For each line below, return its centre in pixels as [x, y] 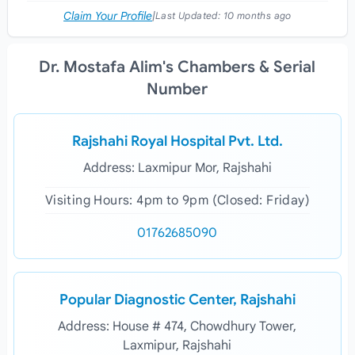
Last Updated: [189, 15]
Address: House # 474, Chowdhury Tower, [177, 326]
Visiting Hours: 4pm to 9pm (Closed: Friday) [177, 200]
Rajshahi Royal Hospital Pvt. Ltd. [177, 141]
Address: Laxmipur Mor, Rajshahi [177, 168]
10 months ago [257, 15]
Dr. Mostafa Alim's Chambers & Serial [177, 67]
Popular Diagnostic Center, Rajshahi [177, 300]
